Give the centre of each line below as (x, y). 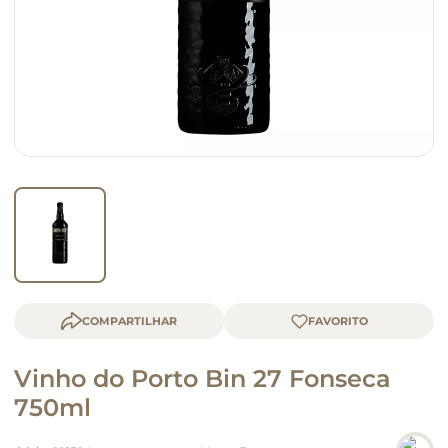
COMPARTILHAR (129, 321)
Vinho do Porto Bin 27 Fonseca (202, 378)
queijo (50, 30)
